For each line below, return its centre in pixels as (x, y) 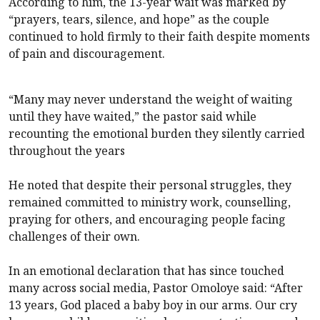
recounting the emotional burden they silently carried (157, 133)
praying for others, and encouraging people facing (147, 219)
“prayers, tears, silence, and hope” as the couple (139, 19)
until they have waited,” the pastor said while (132, 116)
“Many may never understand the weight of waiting (151, 99)
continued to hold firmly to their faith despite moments (159, 36)
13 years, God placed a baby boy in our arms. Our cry (153, 305)
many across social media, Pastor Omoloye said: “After (156, 287)
